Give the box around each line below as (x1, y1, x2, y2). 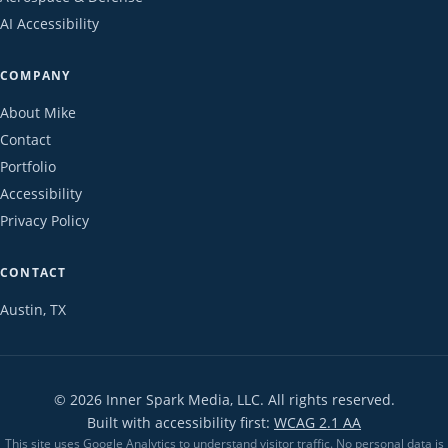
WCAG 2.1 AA (274, 413, 361, 432)
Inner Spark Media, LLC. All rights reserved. (101, 390, 395, 409)
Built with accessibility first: (87, 413, 274, 432)
